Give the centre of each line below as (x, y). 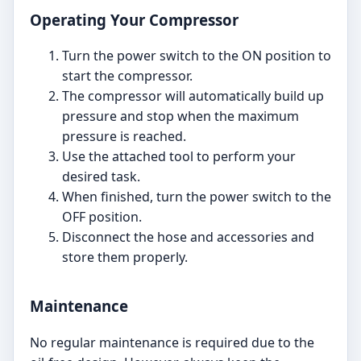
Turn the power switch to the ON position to (197, 56)
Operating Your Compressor (134, 19)
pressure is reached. (124, 137)
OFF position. (102, 217)
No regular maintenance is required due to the (172, 342)
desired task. (101, 177)
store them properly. (125, 257)
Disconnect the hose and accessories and (188, 237)
